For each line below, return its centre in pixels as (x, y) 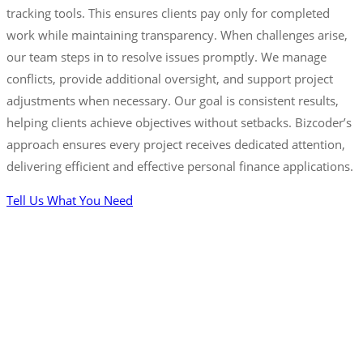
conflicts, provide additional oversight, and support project (170, 79)
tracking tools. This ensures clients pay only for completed (168, 13)
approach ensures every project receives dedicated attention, (176, 145)
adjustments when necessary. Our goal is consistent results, (173, 101)
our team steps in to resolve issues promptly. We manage (167, 57)
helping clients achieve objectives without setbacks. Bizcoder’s (179, 123)
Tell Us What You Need (70, 201)
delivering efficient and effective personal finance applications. (180, 167)
